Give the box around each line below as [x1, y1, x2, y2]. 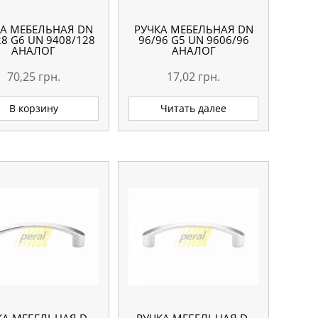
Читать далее [160, 102, 227, 116]
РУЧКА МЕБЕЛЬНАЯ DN [133, 21, 253, 36]
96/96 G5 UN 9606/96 [138, 32, 249, 47]
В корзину [9, 102, 58, 116]
